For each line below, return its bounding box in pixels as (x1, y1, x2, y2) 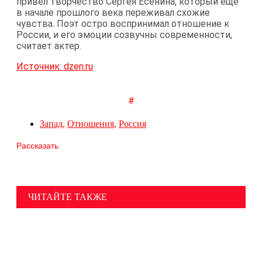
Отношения (67, 119, 114, 129)
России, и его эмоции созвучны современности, (16, 29, 232, 40)
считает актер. (16, 40, 81, 51)
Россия (119, 119, 146, 129)
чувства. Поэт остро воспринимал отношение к (16, 18, 229, 29)
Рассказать (16, 140, 58, 150)
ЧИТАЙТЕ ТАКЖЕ (28, 191, 107, 202)
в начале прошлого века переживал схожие (16, 6, 210, 18)
